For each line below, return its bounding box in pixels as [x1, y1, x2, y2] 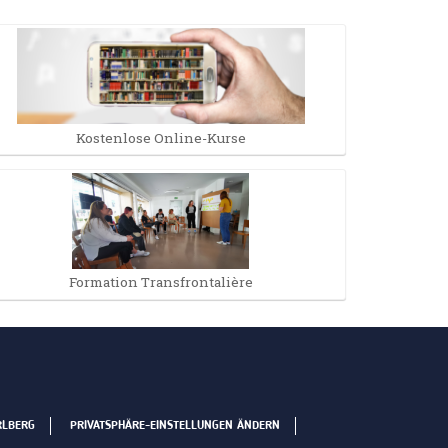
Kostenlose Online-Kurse [75, 128, 246, 147]
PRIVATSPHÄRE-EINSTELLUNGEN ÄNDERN [70, 420, 280, 432]
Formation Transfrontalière [68, 273, 253, 292]
